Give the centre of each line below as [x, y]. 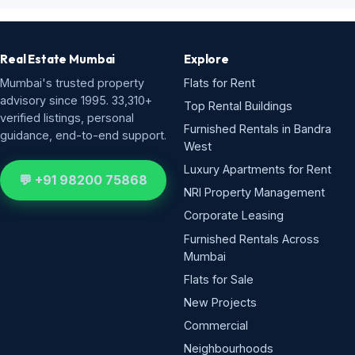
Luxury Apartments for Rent [258, 170]
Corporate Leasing [234, 216]
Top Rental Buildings [238, 105]
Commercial [216, 326]
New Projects [220, 302]
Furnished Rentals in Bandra [258, 128]
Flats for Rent [219, 82]
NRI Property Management [254, 193]
